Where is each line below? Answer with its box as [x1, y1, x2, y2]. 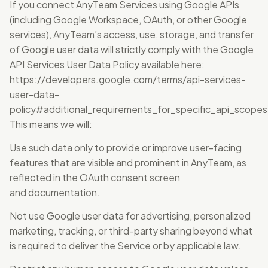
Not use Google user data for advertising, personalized [10, 209, 251, 222]
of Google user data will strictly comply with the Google [10, 43, 254, 56]
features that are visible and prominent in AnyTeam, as [10, 156, 246, 169]
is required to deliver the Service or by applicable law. [10, 239, 241, 252]
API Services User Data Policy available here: [10, 58, 205, 71]
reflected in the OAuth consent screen [10, 171, 180, 184]
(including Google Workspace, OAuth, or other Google [10, 13, 247, 26]
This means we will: [10, 118, 92, 130]
